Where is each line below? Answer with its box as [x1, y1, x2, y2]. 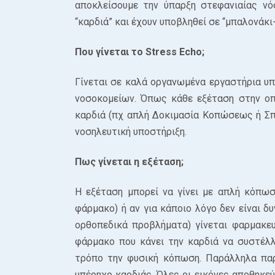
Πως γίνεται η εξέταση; [75, 156, 184, 168]
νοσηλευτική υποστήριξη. [75, 126, 187, 137]
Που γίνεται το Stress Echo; [75, 46, 204, 58]
